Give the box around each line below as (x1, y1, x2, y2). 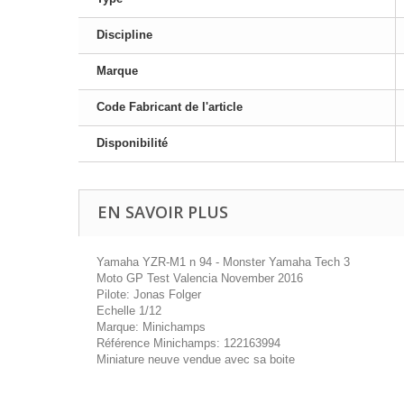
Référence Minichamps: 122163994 (96, 336, 280, 350)
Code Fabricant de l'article (96, 100, 243, 114)
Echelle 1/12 (96, 304, 161, 317)
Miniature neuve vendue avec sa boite (96, 353, 295, 366)
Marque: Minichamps (96, 320, 206, 334)
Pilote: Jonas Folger (96, 288, 201, 301)
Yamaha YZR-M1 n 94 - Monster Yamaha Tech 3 (96, 255, 350, 269)
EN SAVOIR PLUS (97, 201, 228, 223)
